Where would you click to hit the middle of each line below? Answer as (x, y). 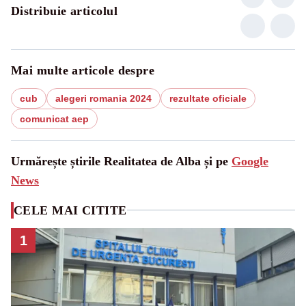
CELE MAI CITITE (70, 210)
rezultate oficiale (208, 98)
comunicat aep (54, 119)
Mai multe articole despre (83, 70)
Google (250, 161)
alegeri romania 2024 (103, 98)
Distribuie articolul (64, 11)
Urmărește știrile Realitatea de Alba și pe (121, 161)
